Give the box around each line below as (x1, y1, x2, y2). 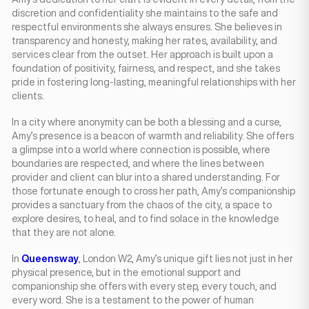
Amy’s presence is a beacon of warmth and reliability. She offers (12, 131, 294, 141)
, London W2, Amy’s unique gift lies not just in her (79, 254, 293, 263)
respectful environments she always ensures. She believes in (12, 22, 282, 32)
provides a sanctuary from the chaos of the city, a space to (12, 200, 272, 210)
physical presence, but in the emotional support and (12, 268, 241, 277)
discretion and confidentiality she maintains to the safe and (12, 8, 278, 18)
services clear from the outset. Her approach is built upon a (12, 50, 273, 59)
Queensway (21, 254, 79, 263)
